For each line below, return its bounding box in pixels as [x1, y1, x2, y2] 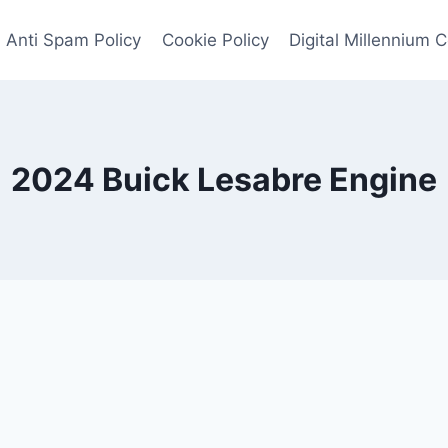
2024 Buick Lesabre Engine [11, 160, 437, 199]
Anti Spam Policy [6, 29, 142, 50]
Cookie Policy [161, 29, 269, 50]
